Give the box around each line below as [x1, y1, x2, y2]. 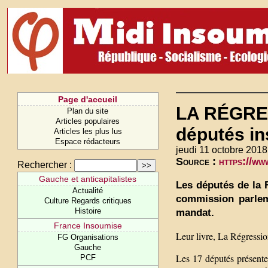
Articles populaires [56, 117, 120, 126]
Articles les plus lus [53, 127, 122, 136]
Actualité [72, 186, 103, 195]
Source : [176, 156, 219, 167]
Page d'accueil [58, 95, 118, 104]
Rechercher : [17, 160, 72, 170]
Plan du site [67, 106, 109, 115]
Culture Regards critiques [44, 196, 132, 205]
